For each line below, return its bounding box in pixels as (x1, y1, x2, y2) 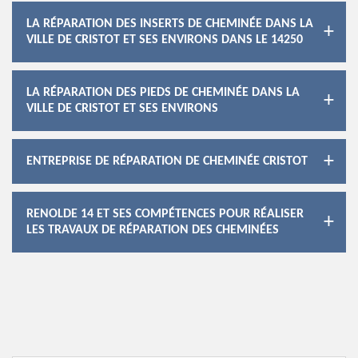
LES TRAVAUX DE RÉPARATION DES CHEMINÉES (26, 224, 279, 237)
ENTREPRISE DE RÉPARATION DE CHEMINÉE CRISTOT (26, 155, 308, 168)
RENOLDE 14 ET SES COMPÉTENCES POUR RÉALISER (26, 208, 304, 221)
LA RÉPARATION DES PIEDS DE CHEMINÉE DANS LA (26, 86, 300, 99)
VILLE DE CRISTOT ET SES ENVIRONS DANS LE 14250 (26, 34, 303, 46)
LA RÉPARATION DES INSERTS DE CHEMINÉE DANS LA (26, 18, 313, 30)
